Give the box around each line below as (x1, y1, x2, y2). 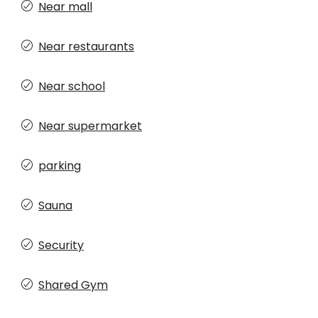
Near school (38, 78, 105, 95)
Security (38, 237, 84, 254)
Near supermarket (38, 118, 142, 135)
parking (38, 158, 81, 175)
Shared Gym (38, 277, 108, 294)
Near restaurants (38, 38, 134, 55)
